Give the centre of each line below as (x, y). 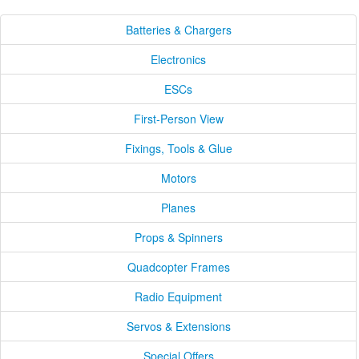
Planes (178, 208)
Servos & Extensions (178, 326)
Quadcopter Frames (178, 267)
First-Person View (178, 119)
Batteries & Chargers (178, 30)
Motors (178, 178)
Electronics (178, 59)
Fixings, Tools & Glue (178, 148)
